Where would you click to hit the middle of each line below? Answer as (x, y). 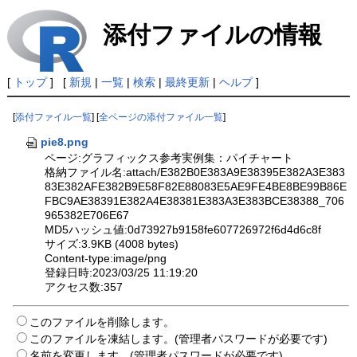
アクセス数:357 (84, 286)
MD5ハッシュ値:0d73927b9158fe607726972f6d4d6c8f (183, 229)
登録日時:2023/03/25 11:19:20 (122, 272)
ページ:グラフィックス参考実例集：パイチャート (169, 157)
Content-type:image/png (106, 258)
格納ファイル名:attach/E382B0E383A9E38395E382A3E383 (195, 172)
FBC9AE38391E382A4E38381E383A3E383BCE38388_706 (195, 200)
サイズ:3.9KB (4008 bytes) (112, 243)
